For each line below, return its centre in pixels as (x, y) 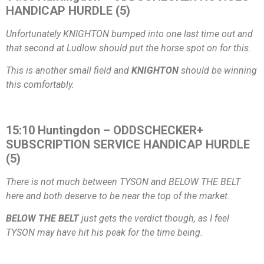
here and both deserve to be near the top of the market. (118, 196)
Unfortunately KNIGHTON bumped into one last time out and (129, 34)
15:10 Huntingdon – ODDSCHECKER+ (105, 131)
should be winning (218, 71)
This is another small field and (69, 71)
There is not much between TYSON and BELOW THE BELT (123, 182)
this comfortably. (40, 85)
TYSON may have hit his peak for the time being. (104, 233)
